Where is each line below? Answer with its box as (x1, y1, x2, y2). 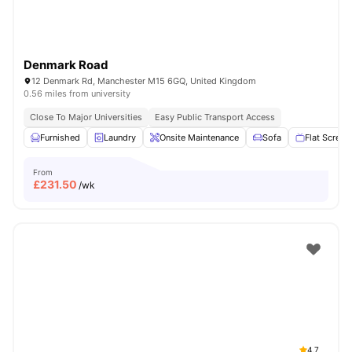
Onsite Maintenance (159, 132, 239, 143)
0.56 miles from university (24, 88, 130, 99)
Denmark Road (24, 57, 108, 72)
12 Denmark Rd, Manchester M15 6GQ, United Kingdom (31, 75, 256, 86)
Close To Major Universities (30, 112, 142, 123)
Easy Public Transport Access (155, 112, 275, 123)
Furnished (40, 132, 80, 143)
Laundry (104, 132, 136, 143)
